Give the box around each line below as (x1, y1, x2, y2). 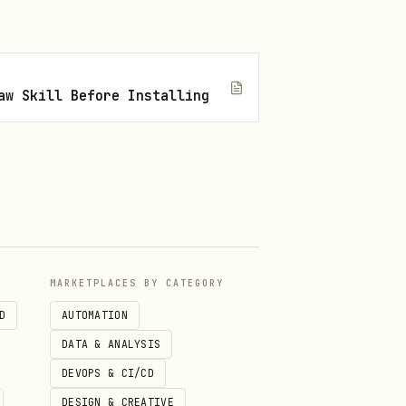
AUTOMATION (62, 308, 128, 322)
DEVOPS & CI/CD (62, 366, 155, 380)
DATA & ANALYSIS (62, 337, 161, 351)
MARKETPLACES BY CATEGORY (50, 277, 224, 289)
